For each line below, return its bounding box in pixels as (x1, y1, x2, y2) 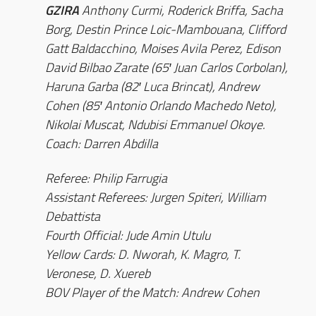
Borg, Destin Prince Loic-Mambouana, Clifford (45, 19, 286, 39)
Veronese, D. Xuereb (45, 264, 150, 283)
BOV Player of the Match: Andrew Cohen (45, 283, 260, 302)
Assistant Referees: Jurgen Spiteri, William (45, 188, 266, 207)
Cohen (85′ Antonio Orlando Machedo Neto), (45, 95, 276, 115)
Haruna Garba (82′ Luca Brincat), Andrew (45, 76, 260, 96)
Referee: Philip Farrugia (45, 169, 167, 188)
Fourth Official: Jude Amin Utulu (45, 226, 210, 245)
